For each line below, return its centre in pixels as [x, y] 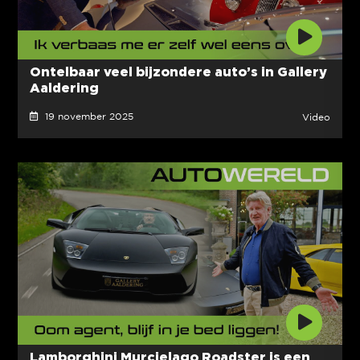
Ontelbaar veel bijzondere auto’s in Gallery [178, 71]
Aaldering [64, 87]
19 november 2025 [86, 117]
